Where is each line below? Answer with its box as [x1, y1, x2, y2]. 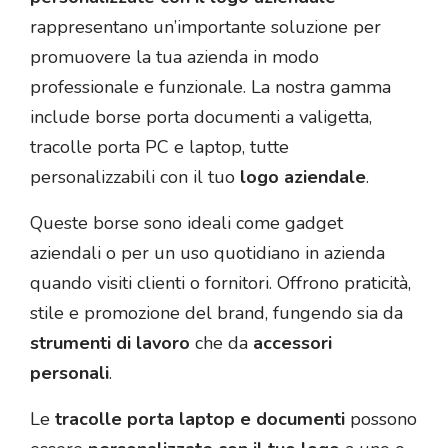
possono [345, 406, 417, 431]
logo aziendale [240, 164, 366, 189]
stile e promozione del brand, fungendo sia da [30, 300, 403, 325]
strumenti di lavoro [30, 330, 190, 355]
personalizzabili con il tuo [30, 164, 240, 189]
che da [190, 330, 253, 355]
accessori [253, 330, 332, 355]
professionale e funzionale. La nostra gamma [30, 74, 391, 99]
